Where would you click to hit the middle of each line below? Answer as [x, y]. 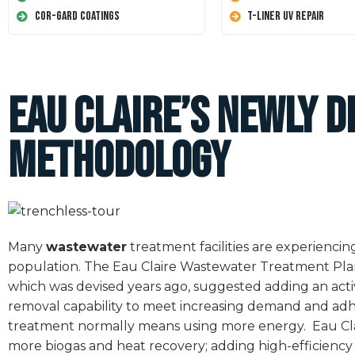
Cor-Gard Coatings [77, 17]
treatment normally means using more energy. [157, 326]
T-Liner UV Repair [286, 17]
